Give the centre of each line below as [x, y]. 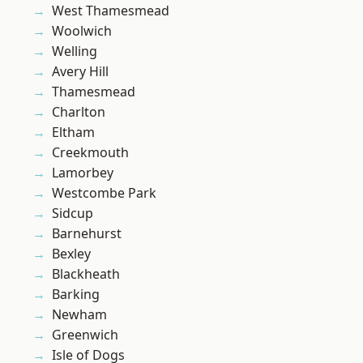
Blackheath [86, 274]
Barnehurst [87, 234]
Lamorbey [83, 173]
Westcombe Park [104, 193]
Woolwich [82, 31]
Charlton [79, 112]
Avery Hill [80, 72]
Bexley [71, 254]
